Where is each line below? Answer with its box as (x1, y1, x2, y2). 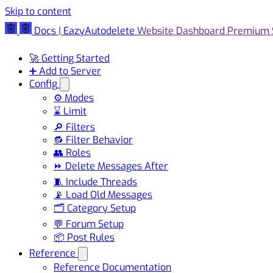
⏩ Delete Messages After (54, 159, 168, 172)
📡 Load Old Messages (54, 188, 152, 201)
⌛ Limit (54, 104, 87, 118)
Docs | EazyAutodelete (34, 24, 135, 37)
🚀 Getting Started (29, 51, 110, 65)
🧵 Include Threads (54, 175, 137, 188)
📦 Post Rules (54, 230, 115, 244)
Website (137, 24, 174, 37)
